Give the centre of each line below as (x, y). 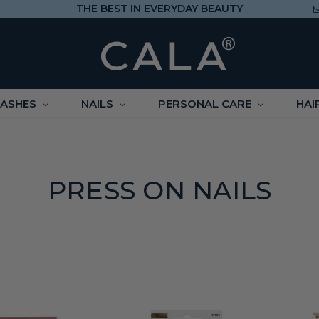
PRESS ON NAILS (159, 190)
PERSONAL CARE (206, 104)
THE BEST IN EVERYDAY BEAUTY (159, 9)
